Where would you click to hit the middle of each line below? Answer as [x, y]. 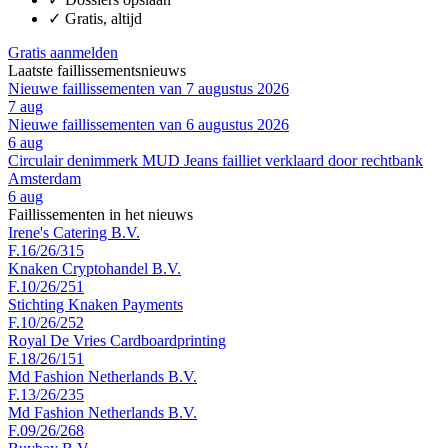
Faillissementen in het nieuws [100, 214]
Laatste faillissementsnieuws [97, 70]
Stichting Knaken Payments [95, 304]
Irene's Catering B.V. [74, 232]
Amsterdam [44, 178]
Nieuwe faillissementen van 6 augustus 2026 [148, 124]
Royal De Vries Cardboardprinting [117, 340]
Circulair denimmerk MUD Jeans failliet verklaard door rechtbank [215, 160]
